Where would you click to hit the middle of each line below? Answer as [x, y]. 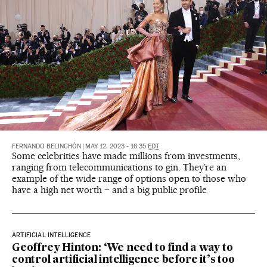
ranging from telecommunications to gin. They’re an [119, 167]
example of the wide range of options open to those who [129, 179]
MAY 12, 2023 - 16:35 [117, 147]
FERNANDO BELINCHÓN [46, 147]
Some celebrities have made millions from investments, [126, 156]
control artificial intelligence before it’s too [123, 260]
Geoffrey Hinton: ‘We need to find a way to [122, 249]
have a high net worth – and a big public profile [109, 190]
